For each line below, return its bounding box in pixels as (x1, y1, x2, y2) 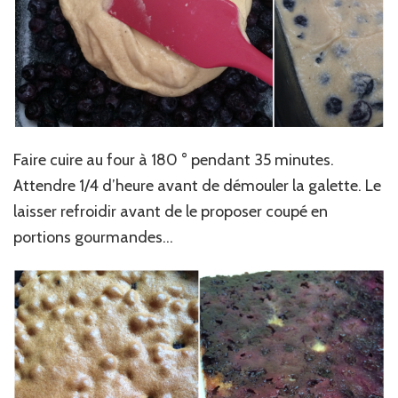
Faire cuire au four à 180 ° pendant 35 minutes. (13, 150, 334, 171)
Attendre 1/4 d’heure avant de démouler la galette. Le (13, 176, 381, 196)
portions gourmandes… (13, 227, 173, 248)
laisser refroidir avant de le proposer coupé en (13, 202, 328, 222)
